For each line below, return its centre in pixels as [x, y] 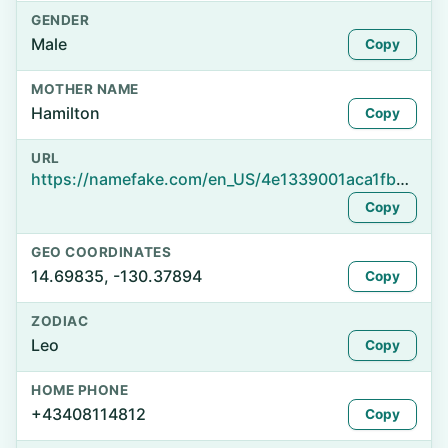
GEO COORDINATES [101, 252]
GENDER [60, 20]
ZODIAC [60, 321]
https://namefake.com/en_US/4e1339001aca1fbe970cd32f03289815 [402, 179]
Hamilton [65, 113]
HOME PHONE [80, 390]
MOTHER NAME [85, 89]
